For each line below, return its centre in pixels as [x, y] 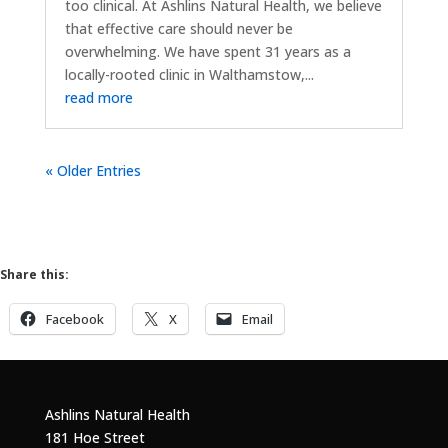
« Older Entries [92, 170]
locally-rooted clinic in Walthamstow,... [189, 74]
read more [98, 97]
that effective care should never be [178, 28]
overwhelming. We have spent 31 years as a [207, 51]
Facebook [75, 318]
